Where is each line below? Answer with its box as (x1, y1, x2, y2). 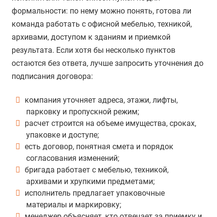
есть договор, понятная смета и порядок (23, 142, 173, 152)
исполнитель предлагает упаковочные (23, 188, 165, 198)
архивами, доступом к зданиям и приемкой (12, 32, 170, 42)
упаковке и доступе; (26, 130, 99, 140)
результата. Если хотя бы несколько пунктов (12, 46, 175, 55)
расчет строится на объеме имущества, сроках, (23, 119, 196, 128)
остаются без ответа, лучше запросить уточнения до (12, 59, 203, 68)
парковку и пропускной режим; (26, 107, 139, 117)
